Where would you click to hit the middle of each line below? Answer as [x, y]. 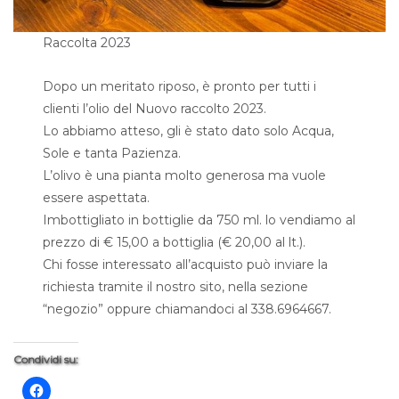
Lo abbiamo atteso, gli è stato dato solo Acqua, [189, 131]
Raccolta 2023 [87, 43]
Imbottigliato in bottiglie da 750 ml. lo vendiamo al [199, 220]
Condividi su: [46, 360]
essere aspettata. [97, 198]
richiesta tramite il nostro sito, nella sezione [176, 287]
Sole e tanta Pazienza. [112, 154]
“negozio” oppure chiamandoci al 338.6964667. [187, 309]
